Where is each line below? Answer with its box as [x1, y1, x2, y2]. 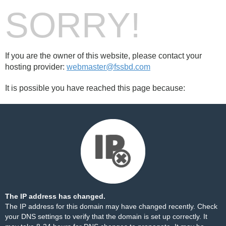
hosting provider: [5, 63, 67, 71]
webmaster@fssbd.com [67, 63, 150, 71]
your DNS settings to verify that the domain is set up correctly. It [5, 212, 207, 220]
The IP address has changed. [5, 192, 105, 200]
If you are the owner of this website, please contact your [5, 51, 202, 60]
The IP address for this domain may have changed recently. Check [5, 202, 217, 210]
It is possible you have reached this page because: [5, 84, 185, 92]
